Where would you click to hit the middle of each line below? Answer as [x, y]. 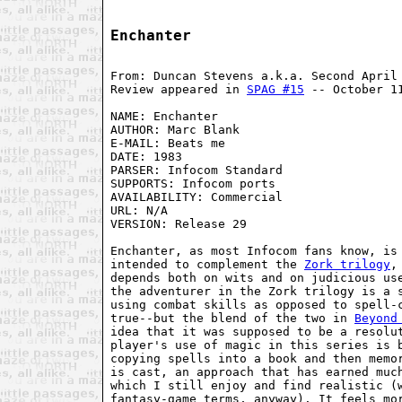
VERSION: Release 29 [179, 224]
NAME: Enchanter [164, 117]
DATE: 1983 [146, 157]
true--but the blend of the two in [232, 319]
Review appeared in [179, 90]
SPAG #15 [275, 90]
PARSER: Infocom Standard [197, 170]
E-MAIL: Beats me [168, 144]
